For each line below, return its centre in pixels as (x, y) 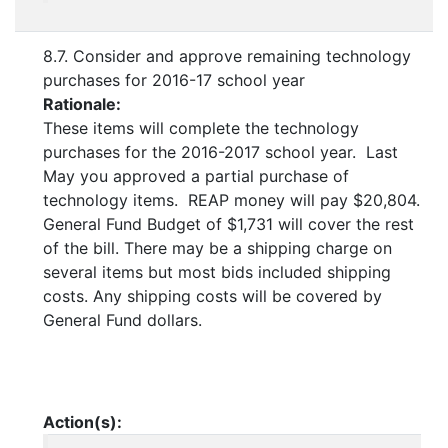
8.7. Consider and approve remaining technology (227, 56)
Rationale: (84, 104)
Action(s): (82, 422)
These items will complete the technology (201, 128)
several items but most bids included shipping (217, 272)
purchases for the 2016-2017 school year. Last (220, 152)
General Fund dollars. (122, 320)
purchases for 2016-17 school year (174, 80)
